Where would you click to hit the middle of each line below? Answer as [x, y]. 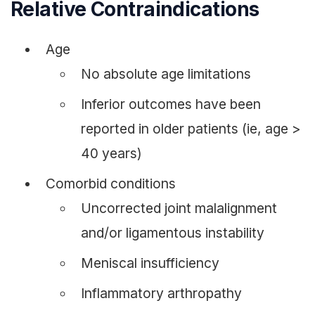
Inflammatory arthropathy [161, 290]
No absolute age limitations [166, 71]
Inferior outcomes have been [171, 101]
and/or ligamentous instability [173, 230]
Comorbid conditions [111, 180]
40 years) [111, 150]
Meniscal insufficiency [150, 260]
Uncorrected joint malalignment [179, 205]
